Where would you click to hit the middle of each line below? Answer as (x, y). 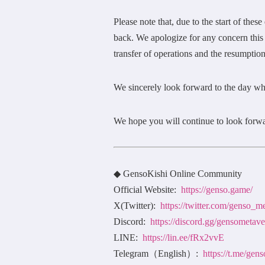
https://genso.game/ (217, 189)
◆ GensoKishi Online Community (178, 173)
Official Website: (147, 189)
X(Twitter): (137, 205)
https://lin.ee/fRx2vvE (183, 237)
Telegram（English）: (158, 253)
